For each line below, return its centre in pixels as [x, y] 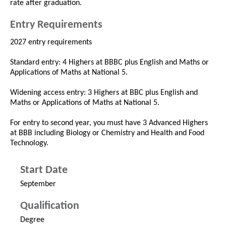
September [38, 184]
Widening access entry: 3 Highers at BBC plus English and [104, 93]
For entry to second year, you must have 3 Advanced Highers [109, 123]
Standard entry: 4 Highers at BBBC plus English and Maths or [109, 63]
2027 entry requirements [51, 43]
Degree [32, 220]
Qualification [50, 206]
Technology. [29, 144]
